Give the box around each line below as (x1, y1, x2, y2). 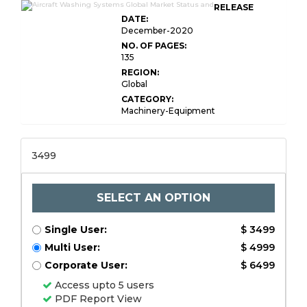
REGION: (121, 67, 159, 77)
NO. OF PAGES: (121, 40, 186, 51)
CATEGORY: (121, 94, 173, 104)
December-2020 (121, 25, 193, 36)
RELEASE (214, 2, 254, 12)
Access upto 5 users (52, 279, 154, 291)
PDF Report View (52, 293, 142, 305)
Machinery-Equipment (121, 106, 215, 116)
